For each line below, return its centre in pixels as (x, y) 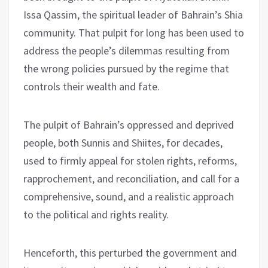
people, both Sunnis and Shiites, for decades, (123, 142)
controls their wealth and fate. (92, 86)
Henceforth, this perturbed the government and (130, 252)
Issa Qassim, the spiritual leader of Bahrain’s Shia (133, 14)
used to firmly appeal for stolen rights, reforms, (130, 160)
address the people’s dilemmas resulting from (127, 50)
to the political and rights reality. (96, 214)
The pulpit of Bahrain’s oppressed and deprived (129, 124)
